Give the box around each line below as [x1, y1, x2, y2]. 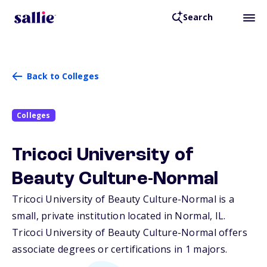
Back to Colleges [27, 70, 99, 82]
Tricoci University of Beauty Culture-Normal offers [12, 226, 247, 240]
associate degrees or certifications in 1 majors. [12, 243, 228, 256]
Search [182, 11, 213, 23]
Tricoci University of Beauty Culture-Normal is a [12, 193, 235, 206]
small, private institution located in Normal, [12, 209, 215, 223]
